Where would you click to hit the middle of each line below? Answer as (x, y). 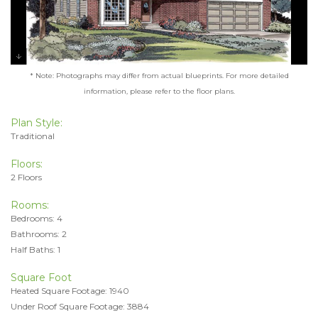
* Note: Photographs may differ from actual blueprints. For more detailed (159, 75)
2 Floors (26, 177)
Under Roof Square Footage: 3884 (80, 306)
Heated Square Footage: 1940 (70, 290)
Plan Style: (37, 122)
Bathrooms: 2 (39, 234)
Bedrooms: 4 (37, 218)
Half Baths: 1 (35, 249)
